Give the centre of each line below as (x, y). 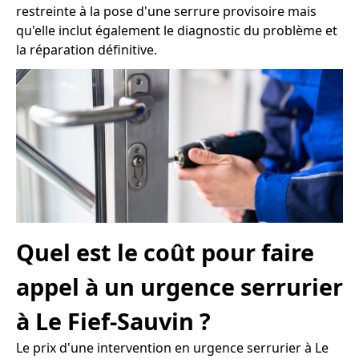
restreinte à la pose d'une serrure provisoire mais (166, 12)
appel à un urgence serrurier (179, 286)
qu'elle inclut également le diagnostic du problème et (177, 31)
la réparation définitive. (87, 50)
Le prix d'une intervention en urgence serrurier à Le (172, 347)
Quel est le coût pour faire (165, 252)
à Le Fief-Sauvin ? (113, 321)
